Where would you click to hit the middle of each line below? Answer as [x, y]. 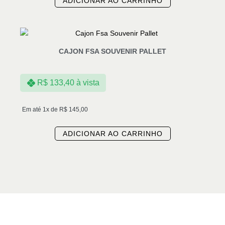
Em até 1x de [41, 110]
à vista [88, 83]
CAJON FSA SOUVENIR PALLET [113, 51]
